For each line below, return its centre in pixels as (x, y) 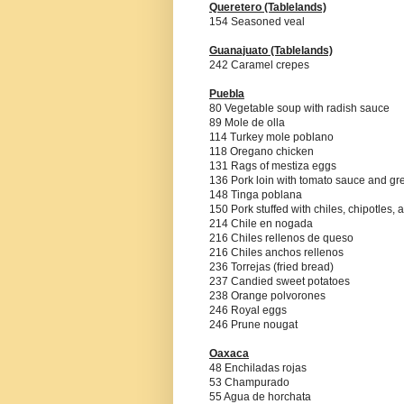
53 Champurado (249, 383)
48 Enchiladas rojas (258, 368)
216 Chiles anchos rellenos (276, 253)
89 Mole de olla (247, 123)
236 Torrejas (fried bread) (271, 267)
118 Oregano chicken (262, 152)
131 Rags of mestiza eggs (273, 166)
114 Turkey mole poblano (271, 138)
